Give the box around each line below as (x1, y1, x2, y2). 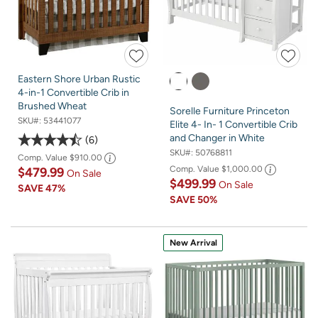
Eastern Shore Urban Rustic (18, 73, 141, 86)
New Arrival (169, 238, 217, 248)
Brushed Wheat (18, 100, 87, 113)
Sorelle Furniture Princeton (170, 105, 290, 118)
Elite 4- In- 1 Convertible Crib (170, 119, 297, 131)
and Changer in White (170, 132, 265, 145)
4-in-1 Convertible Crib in (18, 87, 129, 99)
